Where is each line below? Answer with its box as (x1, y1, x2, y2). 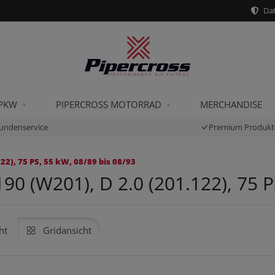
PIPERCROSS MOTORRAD (56, 98, 161, 110)
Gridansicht (43, 224, 91, 236)
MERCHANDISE (200, 98, 262, 110)
